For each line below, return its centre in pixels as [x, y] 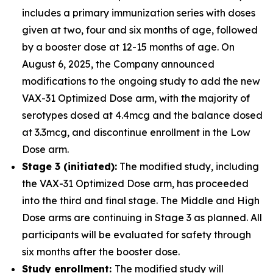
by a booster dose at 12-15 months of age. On [128, 47]
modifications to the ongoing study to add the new [141, 81]
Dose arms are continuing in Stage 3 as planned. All [142, 218]
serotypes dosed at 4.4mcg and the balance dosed [142, 115]
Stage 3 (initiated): [69, 166]
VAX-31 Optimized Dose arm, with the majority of [136, 98]
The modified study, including [188, 166]
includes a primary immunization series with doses [139, 13]
